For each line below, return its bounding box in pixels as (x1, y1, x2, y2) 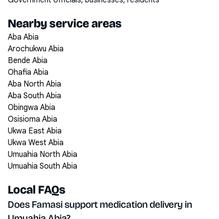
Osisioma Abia (8, 114, 57, 124)
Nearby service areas (8, 17, 122, 30)
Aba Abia (8, 32, 39, 42)
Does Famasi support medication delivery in (8, 198, 192, 210)
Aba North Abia (8, 79, 61, 89)
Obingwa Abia (8, 103, 55, 112)
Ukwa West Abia (8, 138, 64, 148)
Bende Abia (8, 56, 47, 66)
